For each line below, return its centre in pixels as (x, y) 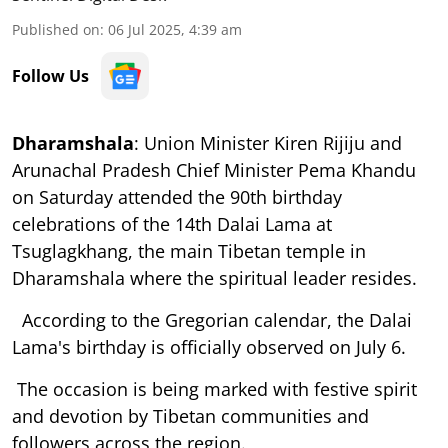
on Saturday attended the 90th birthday (177, 196)
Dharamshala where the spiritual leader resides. (214, 277)
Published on (56, 29)
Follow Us (50, 75)
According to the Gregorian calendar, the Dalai (212, 319)
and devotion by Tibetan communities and (190, 415)
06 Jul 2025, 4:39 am (175, 29)
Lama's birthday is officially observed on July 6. (209, 346)
